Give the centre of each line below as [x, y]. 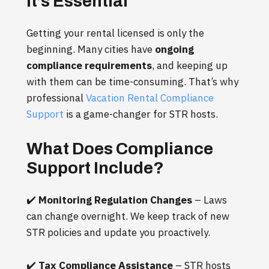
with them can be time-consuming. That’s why [132, 81]
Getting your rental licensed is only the [115, 33]
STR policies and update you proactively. [118, 232]
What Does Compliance [120, 148]
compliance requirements [89, 65]
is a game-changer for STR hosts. [141, 114]
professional [56, 98]
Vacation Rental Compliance [150, 98]
